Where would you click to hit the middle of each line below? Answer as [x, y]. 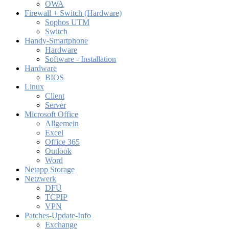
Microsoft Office [51, 114]
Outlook [58, 151]
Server [55, 105]
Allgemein [62, 124]
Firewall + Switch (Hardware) [73, 13]
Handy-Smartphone [56, 41]
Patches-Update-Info [58, 216]
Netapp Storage [50, 170]
